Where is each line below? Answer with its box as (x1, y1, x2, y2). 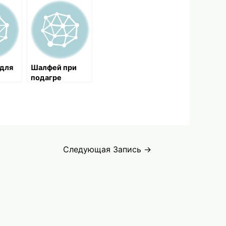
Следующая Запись (63, 145, 144, 155)
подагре (31, 73, 62, 82)
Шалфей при (31, 63, 77, 72)
